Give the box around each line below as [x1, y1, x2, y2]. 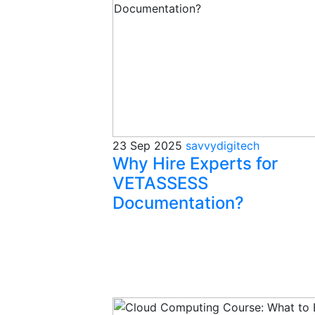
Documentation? [112, 193, 244, 213]
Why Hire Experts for [112, 153, 278, 174]
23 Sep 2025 [112, 139, 182, 153]
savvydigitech [186, 139, 259, 153]
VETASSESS [112, 173, 208, 193]
